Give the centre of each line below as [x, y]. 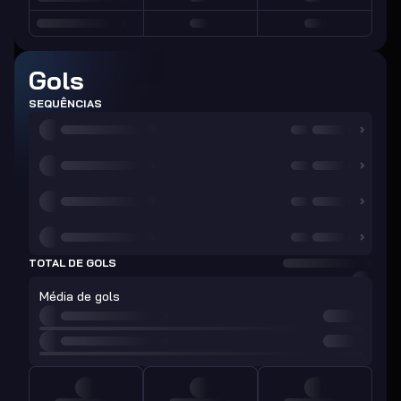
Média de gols [80, 296]
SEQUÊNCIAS [65, 103]
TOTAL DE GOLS [73, 263]
